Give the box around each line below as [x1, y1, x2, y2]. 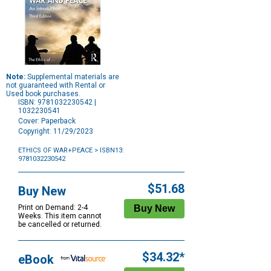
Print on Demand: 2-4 [18, 203, 88, 212]
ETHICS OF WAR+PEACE [18, 146, 93, 155]
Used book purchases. [6, 90, 80, 99]
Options [18, 171, 44, 180]
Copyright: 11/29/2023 [18, 127, 93, 136]
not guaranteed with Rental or [6, 81, 105, 90]
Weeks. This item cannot [18, 212, 102, 221]
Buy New [18, 184, 66, 199]
